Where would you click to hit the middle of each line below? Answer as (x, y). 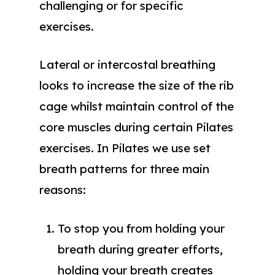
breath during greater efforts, (140, 249)
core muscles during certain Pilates (136, 127)
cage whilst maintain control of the (137, 106)
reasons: (63, 190)
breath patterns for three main (124, 169)
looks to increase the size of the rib (137, 85)
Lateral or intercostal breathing (127, 64)
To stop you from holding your (141, 228)
